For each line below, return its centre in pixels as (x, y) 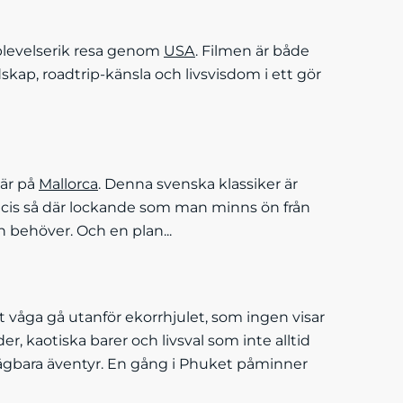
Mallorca (68, 184)
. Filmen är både (252, 51)
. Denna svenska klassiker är (198, 184)
